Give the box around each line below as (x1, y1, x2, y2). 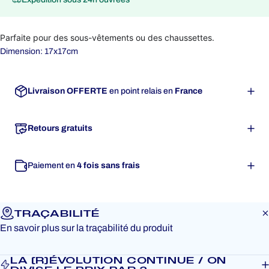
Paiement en (28, 160, 77, 170)
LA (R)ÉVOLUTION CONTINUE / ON (10, 253, 227, 265)
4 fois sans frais (77, 160, 140, 170)
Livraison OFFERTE (28, 86, 109, 95)
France (175, 86, 202, 95)
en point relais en (109, 86, 175, 95)
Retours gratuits (28, 123, 92, 133)
